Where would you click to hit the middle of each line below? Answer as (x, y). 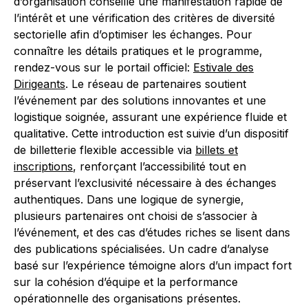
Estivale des (223, 67)
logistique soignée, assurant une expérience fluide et (150, 117)
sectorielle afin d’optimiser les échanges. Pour (133, 34)
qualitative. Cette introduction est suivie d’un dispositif (151, 133)
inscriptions (43, 166)
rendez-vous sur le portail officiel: (103, 67)
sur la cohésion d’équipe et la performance (126, 282)
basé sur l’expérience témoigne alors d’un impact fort (153, 265)
